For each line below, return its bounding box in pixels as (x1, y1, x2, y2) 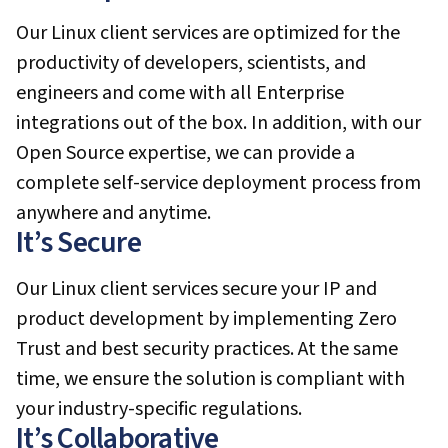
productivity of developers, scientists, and (16, 49, 366, 77)
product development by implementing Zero (16, 305, 397, 333)
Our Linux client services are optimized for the (16, 19, 400, 47)
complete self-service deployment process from (16, 169, 421, 197)
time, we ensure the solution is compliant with (16, 365, 405, 393)
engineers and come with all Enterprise (16, 79, 344, 107)
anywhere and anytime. (16, 199, 211, 227)
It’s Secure (16, 221, 141, 264)
